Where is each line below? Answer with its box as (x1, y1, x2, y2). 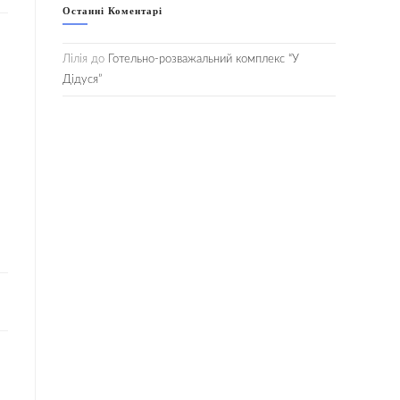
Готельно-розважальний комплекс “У (108, 54, 299, 65)
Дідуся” (62, 74, 102, 86)
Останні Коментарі (62, 5, 162, 16)
